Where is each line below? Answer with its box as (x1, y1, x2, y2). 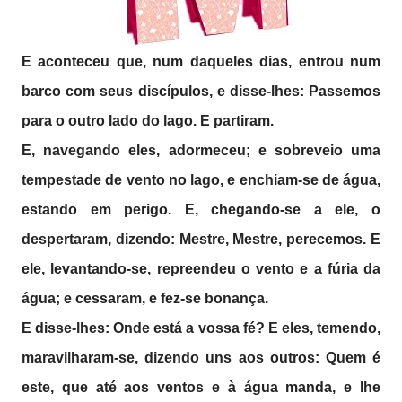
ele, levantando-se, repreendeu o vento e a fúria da (22, 261, 380, 276)
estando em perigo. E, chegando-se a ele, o (22, 202, 380, 217)
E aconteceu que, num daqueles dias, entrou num (22, 54, 380, 69)
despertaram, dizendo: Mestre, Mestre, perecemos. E (22, 232, 380, 247)
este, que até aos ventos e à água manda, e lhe (22, 380, 380, 395)
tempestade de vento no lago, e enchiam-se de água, (22, 172, 380, 188)
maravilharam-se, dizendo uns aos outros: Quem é (22, 350, 380, 365)
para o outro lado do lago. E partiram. (22, 113, 274, 128)
